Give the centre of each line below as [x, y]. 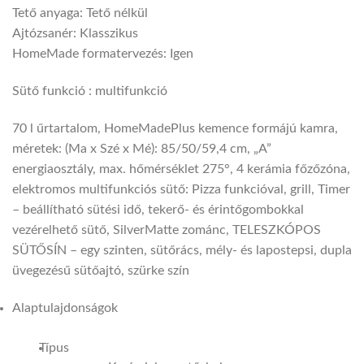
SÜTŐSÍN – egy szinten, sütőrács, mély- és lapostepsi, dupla [182, 251]
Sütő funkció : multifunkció [90, 91]
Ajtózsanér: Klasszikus [75, 34]
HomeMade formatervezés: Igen [103, 54]
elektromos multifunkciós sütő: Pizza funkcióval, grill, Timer [181, 190]
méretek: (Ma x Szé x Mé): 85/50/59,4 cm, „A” [142, 149]
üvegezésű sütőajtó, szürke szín [101, 271]
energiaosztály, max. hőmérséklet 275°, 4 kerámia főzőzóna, [181, 169]
